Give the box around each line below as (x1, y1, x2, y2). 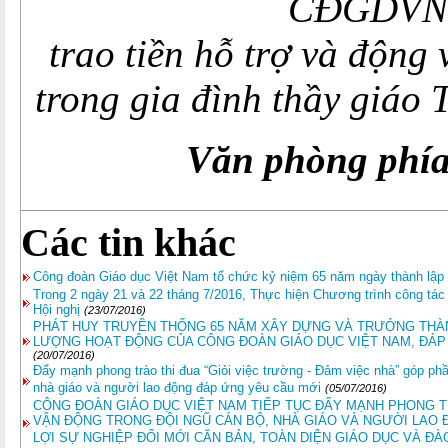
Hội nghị (33, 302, 84, 317)
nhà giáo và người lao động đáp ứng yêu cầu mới (33, 380, 321, 395)
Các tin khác (21, 220, 236, 265)
